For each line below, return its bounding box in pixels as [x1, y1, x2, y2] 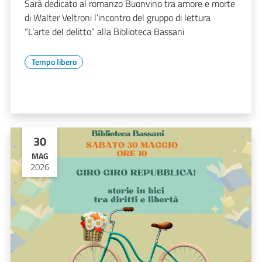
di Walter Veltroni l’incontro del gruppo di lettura [25, 10, 211, 25]
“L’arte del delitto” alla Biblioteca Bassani [25, 24, 184, 39]
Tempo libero [31, 55, 77, 68]
